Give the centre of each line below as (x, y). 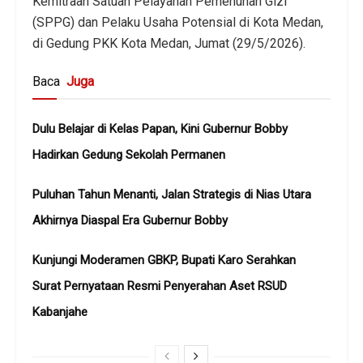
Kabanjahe (60, 312)
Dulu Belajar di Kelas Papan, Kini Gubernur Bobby (160, 129)
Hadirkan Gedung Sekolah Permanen (129, 155)
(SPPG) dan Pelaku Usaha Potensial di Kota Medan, (178, 23)
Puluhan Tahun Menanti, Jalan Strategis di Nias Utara (172, 195)
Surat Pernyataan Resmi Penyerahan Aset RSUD (160, 286)
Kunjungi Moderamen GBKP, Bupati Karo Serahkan (164, 261)
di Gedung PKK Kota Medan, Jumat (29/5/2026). (169, 44)
